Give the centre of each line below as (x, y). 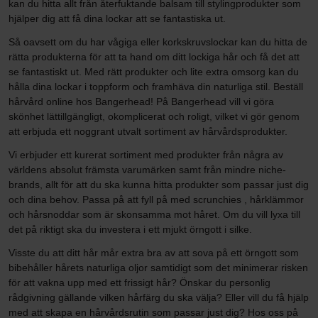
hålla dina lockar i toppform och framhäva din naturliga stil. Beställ (156, 86)
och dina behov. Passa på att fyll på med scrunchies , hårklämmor (156, 199)
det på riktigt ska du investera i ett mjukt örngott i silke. (130, 229)
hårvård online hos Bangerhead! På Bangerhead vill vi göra (141, 101)
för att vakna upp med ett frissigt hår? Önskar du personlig (139, 282)
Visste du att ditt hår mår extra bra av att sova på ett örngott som (154, 252)
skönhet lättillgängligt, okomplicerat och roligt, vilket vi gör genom (154, 116)
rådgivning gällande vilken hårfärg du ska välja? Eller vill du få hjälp (159, 297)
